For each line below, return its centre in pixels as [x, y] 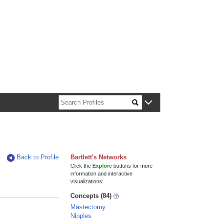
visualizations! [87, 181]
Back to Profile [38, 157]
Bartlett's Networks [99, 157]
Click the [82, 166]
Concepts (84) [91, 196]
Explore [102, 166]
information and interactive [102, 174]
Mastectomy [88, 207]
